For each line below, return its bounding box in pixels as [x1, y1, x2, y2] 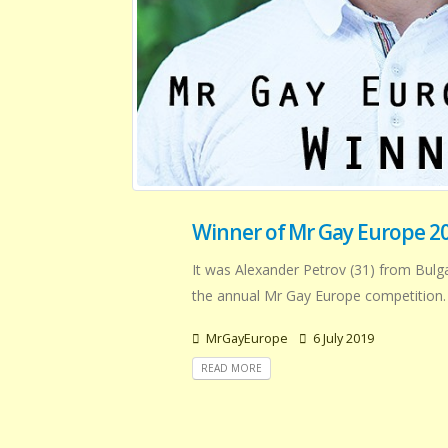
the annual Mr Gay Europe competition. [192, 286, 446, 305]
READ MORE [201, 361, 262, 376]
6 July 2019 [310, 330, 374, 347]
